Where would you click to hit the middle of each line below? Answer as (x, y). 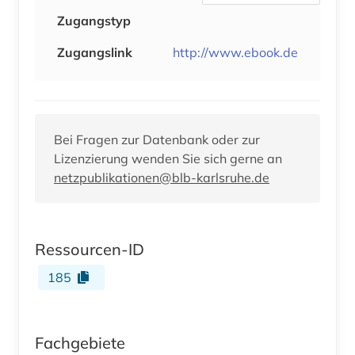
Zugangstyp (94, 20)
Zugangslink (95, 52)
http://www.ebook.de (235, 52)
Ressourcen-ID (90, 249)
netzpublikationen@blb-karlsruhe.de (162, 177)
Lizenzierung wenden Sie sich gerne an (168, 158)
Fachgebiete (80, 342)
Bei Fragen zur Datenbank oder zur (157, 139)
